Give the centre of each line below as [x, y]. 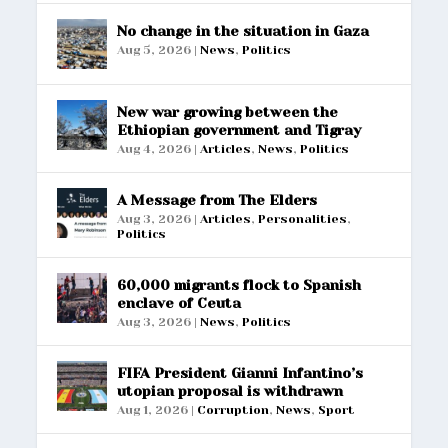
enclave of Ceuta [179, 302]
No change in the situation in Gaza [243, 30]
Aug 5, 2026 [154, 49]
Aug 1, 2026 [153, 409]
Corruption [233, 409]
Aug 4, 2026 [154, 148]
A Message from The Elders [217, 199]
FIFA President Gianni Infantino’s [240, 372]
